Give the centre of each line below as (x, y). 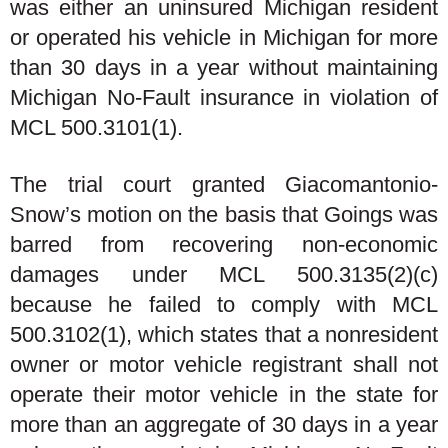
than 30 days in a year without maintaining (224, 67)
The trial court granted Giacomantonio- (224, 184)
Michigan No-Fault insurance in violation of (224, 97)
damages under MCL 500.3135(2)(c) (224, 274)
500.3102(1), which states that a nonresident (224, 334)
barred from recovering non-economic (224, 244)
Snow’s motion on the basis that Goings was (224, 214)
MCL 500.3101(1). (96, 127)
